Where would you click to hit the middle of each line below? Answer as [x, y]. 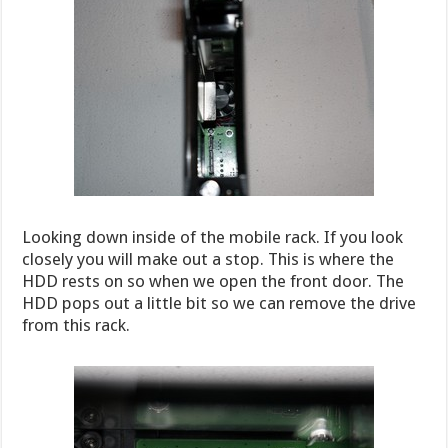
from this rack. [76, 324]
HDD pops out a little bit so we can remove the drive [219, 302]
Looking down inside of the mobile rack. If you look [213, 236]
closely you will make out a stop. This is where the [208, 258]
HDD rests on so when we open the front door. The [213, 280]
